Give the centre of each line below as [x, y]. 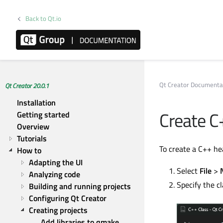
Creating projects [58, 210]
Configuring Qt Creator [68, 198]
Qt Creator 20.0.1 [27, 86]
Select [188, 171]
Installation [36, 103]
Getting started [43, 114]
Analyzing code [55, 174]
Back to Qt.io [44, 18]
